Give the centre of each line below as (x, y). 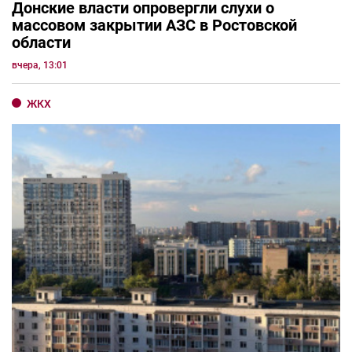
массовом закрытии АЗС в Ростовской (154, 25)
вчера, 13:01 (40, 65)
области (41, 42)
